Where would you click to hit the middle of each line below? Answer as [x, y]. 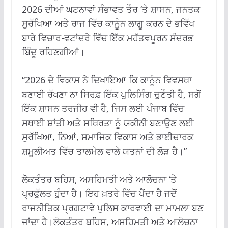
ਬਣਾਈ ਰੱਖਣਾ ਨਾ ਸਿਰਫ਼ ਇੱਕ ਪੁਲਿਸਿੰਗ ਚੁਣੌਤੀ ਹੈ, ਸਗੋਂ [111, 94]
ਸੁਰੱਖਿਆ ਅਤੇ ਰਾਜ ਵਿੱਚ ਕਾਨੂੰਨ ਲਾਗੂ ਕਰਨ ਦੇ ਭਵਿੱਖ [108, 23]
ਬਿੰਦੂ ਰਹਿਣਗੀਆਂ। [53, 52]
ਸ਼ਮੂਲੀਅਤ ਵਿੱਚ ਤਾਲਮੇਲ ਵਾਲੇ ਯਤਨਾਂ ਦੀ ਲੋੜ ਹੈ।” [104, 151]
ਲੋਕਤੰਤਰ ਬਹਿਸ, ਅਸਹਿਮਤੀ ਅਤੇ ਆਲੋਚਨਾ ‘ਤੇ [99, 179]
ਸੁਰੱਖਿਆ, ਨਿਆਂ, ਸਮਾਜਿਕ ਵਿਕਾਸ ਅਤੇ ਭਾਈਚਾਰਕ [107, 137]
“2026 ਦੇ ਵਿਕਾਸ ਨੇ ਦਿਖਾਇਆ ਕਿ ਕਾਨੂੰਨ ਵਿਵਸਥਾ [107, 80]
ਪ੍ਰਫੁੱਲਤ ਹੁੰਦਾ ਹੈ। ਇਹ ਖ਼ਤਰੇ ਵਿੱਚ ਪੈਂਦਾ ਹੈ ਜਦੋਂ [99, 193]
